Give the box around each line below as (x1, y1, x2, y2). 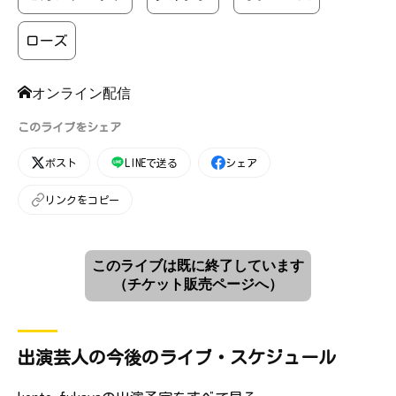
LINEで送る (125, 157, 178, 168)
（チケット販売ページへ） (113, 277, 283, 292)
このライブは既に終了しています (92, 258, 304, 273)
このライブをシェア (18, 122, 121, 133)
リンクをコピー (45, 194, 119, 205)
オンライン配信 (32, 85, 131, 99)
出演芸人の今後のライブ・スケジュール (18, 348, 336, 366)
